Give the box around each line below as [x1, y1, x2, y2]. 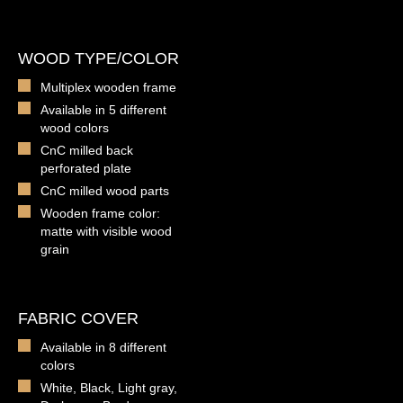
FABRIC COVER [18, 309, 139, 328]
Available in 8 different [40, 340, 166, 355]
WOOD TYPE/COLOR [18, 49, 179, 68]
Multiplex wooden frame [40, 80, 176, 95]
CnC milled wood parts [40, 184, 169, 199]
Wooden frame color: [40, 206, 160, 221]
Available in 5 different [40, 103, 166, 118]
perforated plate [40, 161, 131, 176]
